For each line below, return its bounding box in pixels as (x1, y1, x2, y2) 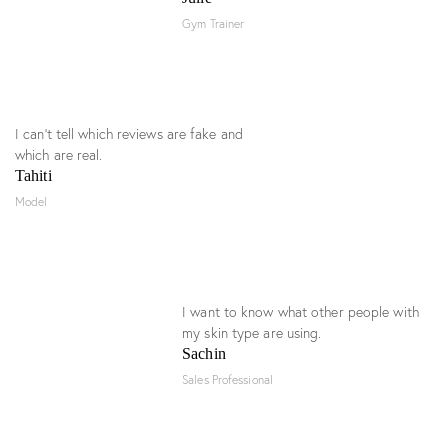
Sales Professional (182, 371, 273, 387)
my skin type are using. (182, 323, 322, 342)
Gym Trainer (182, 15, 245, 31)
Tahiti (15, 166, 52, 184)
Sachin (182, 344, 226, 362)
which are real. (15, 145, 103, 164)
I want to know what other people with (182, 302, 419, 321)
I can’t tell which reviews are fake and (15, 124, 243, 143)
